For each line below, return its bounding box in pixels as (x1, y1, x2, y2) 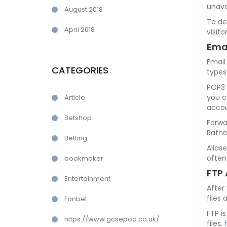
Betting (64, 133, 87, 143)
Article (64, 93, 85, 102)
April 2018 (64, 25, 95, 34)
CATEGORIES (52, 64, 108, 77)
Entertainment (64, 174, 110, 183)
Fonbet (64, 194, 87, 204)
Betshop (64, 113, 92, 123)
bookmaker (64, 154, 103, 163)
